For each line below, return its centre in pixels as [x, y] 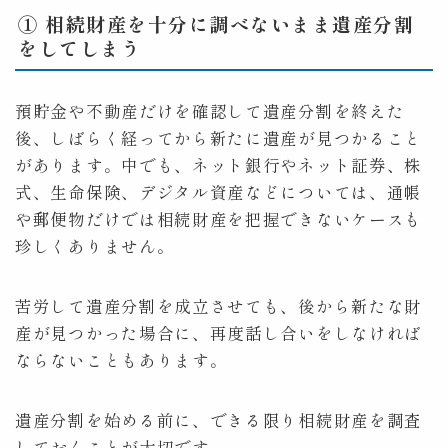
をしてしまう [79, 48]
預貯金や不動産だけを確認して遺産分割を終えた [210, 111]
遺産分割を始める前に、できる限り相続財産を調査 [219, 420]
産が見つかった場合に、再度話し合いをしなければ [219, 333]
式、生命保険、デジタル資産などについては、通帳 [219, 192]
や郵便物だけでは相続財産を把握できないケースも [219, 219]
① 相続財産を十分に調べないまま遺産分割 [216, 24]
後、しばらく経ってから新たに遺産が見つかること [219, 138]
